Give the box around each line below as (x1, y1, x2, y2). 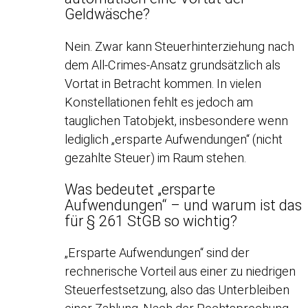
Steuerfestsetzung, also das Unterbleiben (65, 283, 290, 298)
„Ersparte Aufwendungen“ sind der (65, 245, 250, 261)
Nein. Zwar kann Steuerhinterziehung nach (65, 38, 295, 54)
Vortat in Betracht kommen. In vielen (65, 76, 262, 91)
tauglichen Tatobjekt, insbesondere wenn (65, 113, 289, 128)
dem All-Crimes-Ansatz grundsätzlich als (65, 57, 281, 72)
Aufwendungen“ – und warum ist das (65, 196, 302, 214)
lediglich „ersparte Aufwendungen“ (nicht (65, 131, 283, 146)
